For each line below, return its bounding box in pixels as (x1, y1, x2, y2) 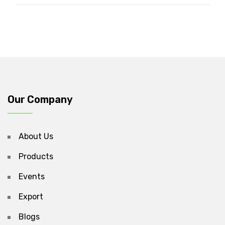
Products (19, 152, 53, 162)
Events (19, 172, 45, 182)
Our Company (8, 93, 73, 106)
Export (19, 192, 43, 202)
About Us (19, 132, 53, 142)
